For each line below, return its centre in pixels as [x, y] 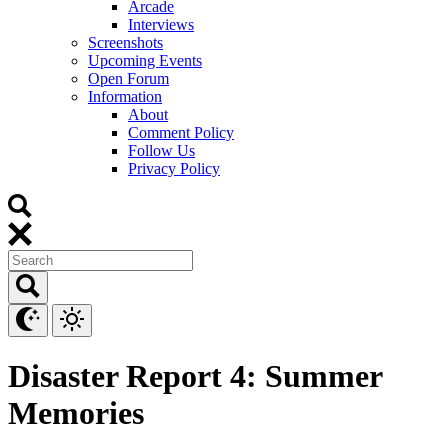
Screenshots [125, 42]
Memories [76, 413]
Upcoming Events [145, 60]
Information [125, 96]
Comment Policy [181, 132]
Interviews [161, 24]
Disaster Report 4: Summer [195, 376]
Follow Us [161, 150]
